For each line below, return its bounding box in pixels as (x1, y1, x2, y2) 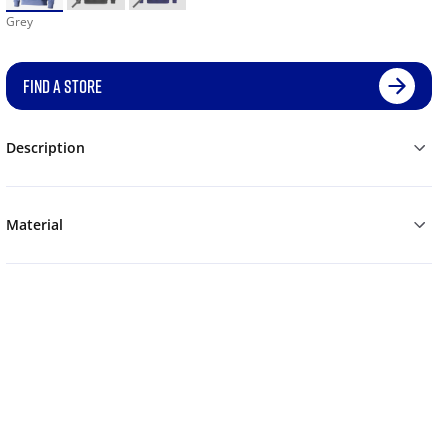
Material (5, 215, 63, 235)
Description (5, 138, 85, 158)
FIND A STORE (22, 75, 102, 98)
